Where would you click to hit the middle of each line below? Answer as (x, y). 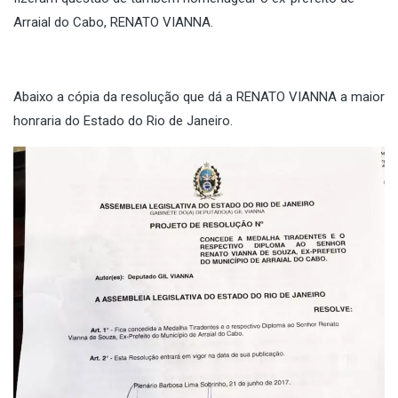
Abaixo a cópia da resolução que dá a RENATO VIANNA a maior (199, 96)
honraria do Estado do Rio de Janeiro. (123, 120)
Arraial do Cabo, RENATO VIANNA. (113, 22)
